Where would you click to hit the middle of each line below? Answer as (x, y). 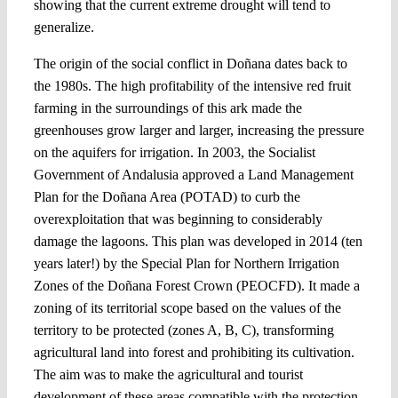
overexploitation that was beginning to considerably (178, 219)
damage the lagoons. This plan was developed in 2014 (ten (198, 241)
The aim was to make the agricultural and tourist (168, 374)
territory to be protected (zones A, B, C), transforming (183, 330)
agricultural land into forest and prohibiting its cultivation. (194, 352)
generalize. (64, 27)
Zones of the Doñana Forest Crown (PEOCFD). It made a (196, 285)
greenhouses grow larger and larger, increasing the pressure (199, 130)
